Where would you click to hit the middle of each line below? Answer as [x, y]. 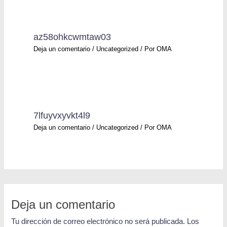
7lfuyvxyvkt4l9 [62, 115]
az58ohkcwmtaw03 [72, 36]
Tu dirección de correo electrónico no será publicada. [98, 222]
